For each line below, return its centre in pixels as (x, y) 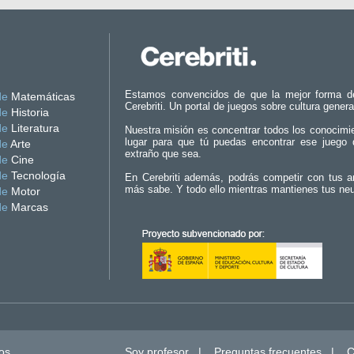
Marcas (28, 207)
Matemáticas (41, 96)
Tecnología (37, 175)
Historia (28, 112)
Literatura (34, 128)
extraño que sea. (163, 154)
